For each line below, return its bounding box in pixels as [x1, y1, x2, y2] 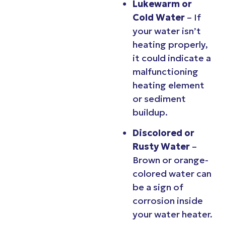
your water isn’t [133, 25, 201, 37]
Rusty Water [133, 141, 190, 153]
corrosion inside [133, 195, 203, 207]
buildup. [133, 106, 168, 118]
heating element [133, 79, 204, 91]
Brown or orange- [133, 154, 208, 166]
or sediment [133, 92, 186, 104]
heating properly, [133, 38, 208, 50]
